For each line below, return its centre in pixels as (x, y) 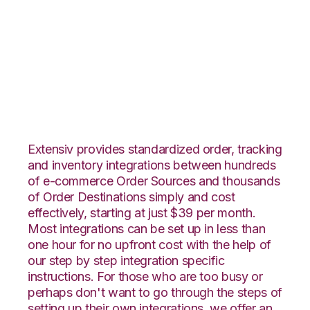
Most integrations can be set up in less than (147, 228)
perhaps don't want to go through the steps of (155, 292)
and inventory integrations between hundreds (152, 165)
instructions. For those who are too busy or (145, 276)
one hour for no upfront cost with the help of (149, 244)
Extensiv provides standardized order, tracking (155, 149)
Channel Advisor (126, 82)
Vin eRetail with (119, 52)
